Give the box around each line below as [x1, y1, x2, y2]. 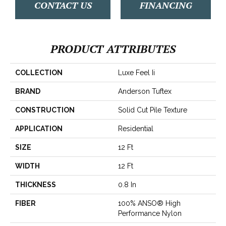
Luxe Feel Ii [118, 68, 155, 77]
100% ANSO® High [118, 199, 181, 207]
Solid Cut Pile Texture [118, 105, 187, 114]
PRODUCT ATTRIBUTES [50, 41, 176, 56]
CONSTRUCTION [15, 105, 75, 114]
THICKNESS [15, 180, 56, 189]
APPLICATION [15, 124, 63, 133]
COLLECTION [15, 68, 63, 77]
